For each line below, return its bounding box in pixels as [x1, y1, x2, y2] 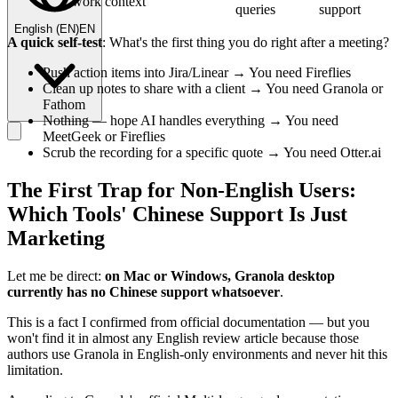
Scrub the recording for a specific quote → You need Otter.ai [43, 145, 381, 161]
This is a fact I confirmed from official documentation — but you [7, 314, 370, 330]
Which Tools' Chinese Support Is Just [7, 203, 347, 227]
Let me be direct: [7, 267, 105, 283]
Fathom [43, 97, 85, 113]
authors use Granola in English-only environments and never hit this [7, 346, 387, 362]
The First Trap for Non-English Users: [7, 179, 356, 203]
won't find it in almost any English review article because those [7, 330, 359, 346]
